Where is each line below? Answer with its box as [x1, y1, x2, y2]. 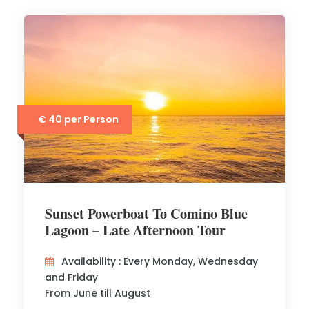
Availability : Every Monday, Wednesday [61, 255, 258, 268]
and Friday [45, 270, 98, 284]
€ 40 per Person [38, 112, 119, 126]
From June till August [45, 286, 150, 300]
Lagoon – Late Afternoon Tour [45, 220, 226, 240]
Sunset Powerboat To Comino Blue [45, 203, 248, 223]
